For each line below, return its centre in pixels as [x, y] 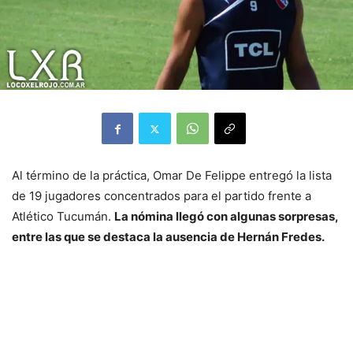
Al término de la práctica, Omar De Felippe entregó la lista [172, 176]
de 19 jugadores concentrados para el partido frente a [162, 196]
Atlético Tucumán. [63, 217]
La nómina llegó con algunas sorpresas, [226, 217]
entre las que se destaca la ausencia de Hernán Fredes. [168, 237]
